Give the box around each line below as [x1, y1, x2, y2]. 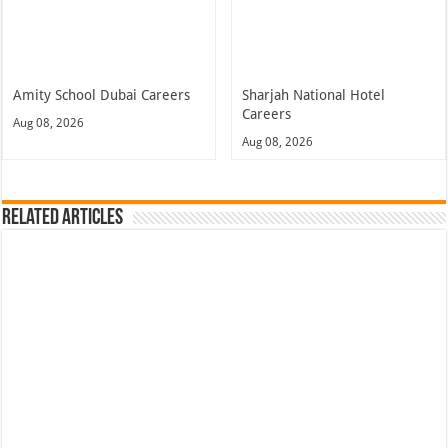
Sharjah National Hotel [242, 86, 386, 103]
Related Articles [2, 206, 124, 230]
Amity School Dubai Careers [13, 86, 191, 103]
